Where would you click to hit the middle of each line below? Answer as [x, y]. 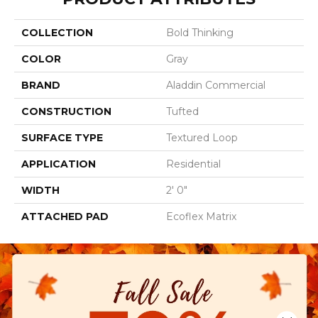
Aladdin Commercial [216, 85]
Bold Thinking [200, 32]
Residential [193, 164]
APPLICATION [59, 164]
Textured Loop [202, 137]
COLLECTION [57, 32]
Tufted [182, 111]
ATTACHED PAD [65, 216]
